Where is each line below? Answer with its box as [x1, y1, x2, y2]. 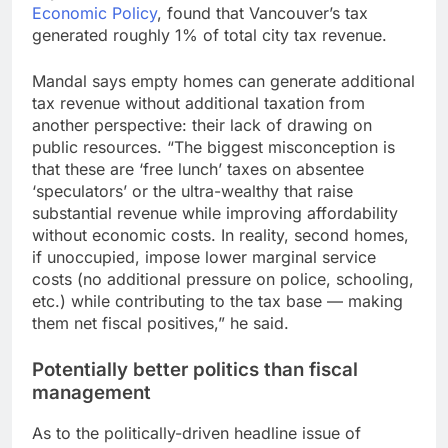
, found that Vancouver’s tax [157, 2, 368, 23]
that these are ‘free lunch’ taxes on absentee [32, 158, 364, 179]
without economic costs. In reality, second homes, [32, 224, 409, 245]
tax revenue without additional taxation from [32, 92, 365, 113]
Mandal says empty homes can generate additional [32, 70, 415, 91]
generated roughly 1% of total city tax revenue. [32, 24, 387, 45]
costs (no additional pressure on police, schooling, [32, 268, 414, 289]
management [32, 380, 151, 404]
